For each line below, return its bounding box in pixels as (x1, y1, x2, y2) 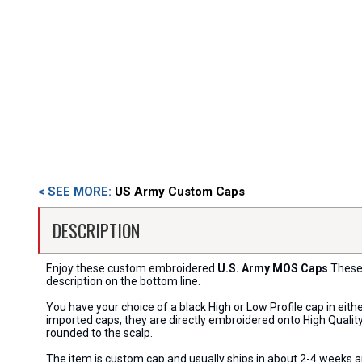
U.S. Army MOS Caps (217, 262, 328, 275)
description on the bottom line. (46, 275, 200, 288)
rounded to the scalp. (46, 326, 153, 339)
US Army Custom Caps (115, 184, 245, 199)
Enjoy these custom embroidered (46, 262, 217, 275)
